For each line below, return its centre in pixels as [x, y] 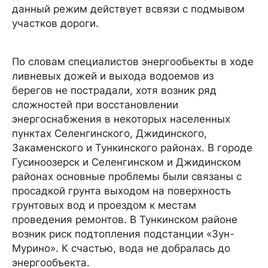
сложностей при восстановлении [95, 104]
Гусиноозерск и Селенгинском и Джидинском [127, 162]
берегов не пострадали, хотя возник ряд [114, 90]
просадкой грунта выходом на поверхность [121, 191]
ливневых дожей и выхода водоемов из [113, 76]
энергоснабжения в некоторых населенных [121, 119]
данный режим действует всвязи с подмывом [128, 9]
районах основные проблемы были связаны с [127, 176]
